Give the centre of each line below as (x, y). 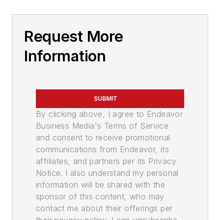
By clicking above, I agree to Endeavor (110, 114)
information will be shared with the (100, 185)
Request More (74, 37)
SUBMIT (106, 99)
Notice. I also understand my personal (107, 173)
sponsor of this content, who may (100, 197)
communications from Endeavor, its (103, 150)
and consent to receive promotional (103, 138)
